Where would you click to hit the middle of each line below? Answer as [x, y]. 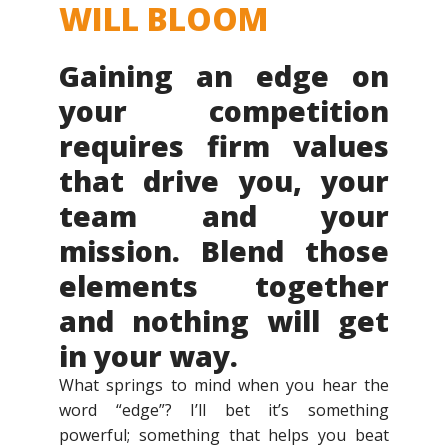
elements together [224, 286]
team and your [224, 216]
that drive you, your [224, 181]
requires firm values [224, 146]
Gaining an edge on [224, 76]
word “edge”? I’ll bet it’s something [224, 410]
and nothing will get [224, 321]
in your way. [148, 356]
